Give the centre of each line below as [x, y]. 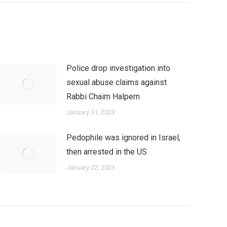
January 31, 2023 [91, 112]
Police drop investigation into [118, 68]
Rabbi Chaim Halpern [103, 97]
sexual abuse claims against [117, 82]
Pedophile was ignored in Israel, [123, 138]
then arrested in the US [107, 152]
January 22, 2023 [91, 167]
